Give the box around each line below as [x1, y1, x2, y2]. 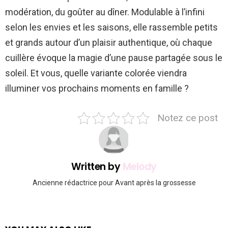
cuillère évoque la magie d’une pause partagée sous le [5, 52, 222, 64]
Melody [122, 160, 157, 174]
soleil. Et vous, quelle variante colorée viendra [5, 68, 187, 79]
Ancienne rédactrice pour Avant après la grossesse [32, 178, 196, 187]
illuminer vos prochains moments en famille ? [5, 83, 189, 94]
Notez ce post [157, 112, 218, 124]
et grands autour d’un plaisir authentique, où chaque [5, 37, 212, 48]
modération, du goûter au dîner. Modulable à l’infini [5, 7, 205, 18]
